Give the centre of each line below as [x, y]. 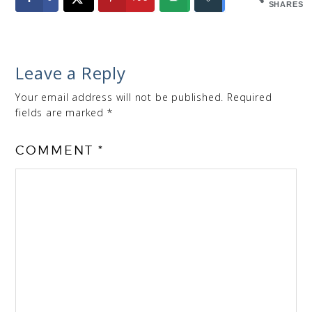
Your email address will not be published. [120, 97]
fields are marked [61, 112]
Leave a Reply [71, 72]
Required [250, 97]
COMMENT [57, 150]
